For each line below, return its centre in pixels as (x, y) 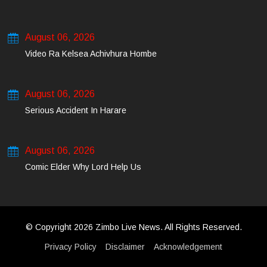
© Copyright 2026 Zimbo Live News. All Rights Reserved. (133, 227)
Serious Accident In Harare (76, 110)
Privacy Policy (71, 247)
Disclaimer (125, 247)
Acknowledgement (188, 247)
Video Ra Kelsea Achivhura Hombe (91, 54)
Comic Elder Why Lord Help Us (83, 167)
